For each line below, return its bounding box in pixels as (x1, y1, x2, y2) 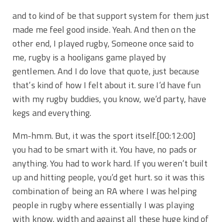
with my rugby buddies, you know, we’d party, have (12, 92, 207, 106)
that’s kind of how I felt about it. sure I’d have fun (12, 78, 201, 92)
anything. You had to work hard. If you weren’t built (12, 156, 208, 170)
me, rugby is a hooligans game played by (12, 50, 166, 64)
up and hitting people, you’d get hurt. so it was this (12, 170, 205, 184)
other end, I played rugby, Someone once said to (12, 36, 194, 50)
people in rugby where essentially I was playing (12, 198, 195, 212)
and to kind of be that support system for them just (12, 8, 210, 22)
